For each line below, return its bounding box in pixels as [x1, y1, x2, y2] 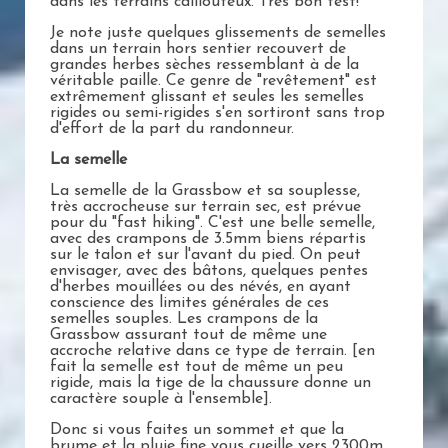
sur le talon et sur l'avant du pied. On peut [50, 247, 361, 264]
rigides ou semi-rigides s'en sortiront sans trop [50, 105, 385, 122]
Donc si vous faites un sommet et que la [50, 422, 344, 439]
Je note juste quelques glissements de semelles [50, 25, 386, 42]
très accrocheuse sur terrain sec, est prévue [50, 199, 361, 216]
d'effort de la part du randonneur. [50, 121, 294, 138]
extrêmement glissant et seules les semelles [50, 89, 364, 106]
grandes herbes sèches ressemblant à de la [50, 57, 359, 74]
